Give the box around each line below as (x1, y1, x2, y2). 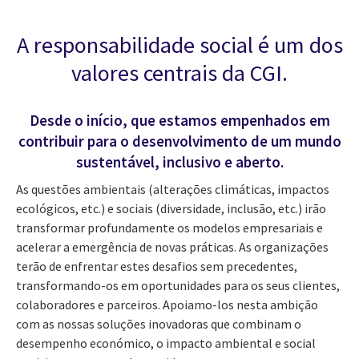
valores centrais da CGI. (71, 58, 288, 87)
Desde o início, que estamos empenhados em (29, 111, 330, 131)
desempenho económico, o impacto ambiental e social (16, 334, 316, 351)
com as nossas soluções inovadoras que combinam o (16, 315, 301, 332)
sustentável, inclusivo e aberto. (75, 152, 284, 172)
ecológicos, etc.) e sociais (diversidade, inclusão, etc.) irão (16, 200, 326, 216)
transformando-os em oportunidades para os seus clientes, (16, 276, 340, 293)
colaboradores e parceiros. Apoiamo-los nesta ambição (16, 296, 318, 313)
